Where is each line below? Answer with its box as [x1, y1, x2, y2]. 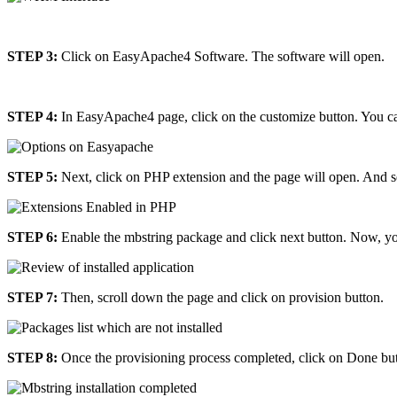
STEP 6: [7, 229, 58, 245]
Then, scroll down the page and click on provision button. [58, 289, 384, 305]
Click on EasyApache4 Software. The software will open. [58, 48, 385, 64]
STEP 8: [7, 349, 58, 365]
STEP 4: [7, 108, 58, 124]
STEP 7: [7, 289, 58, 305]
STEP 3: [7, 48, 58, 64]
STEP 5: [7, 168, 58, 184]
